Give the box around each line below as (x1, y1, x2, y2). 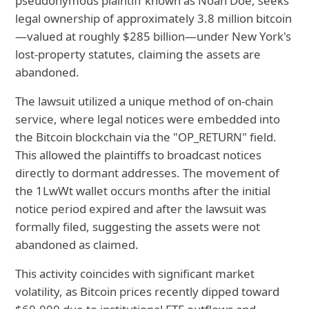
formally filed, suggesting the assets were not (15, 219, 261, 235)
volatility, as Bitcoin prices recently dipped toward (15, 283, 280, 300)
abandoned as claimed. (15, 237, 139, 253)
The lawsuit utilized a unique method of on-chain (15, 93, 274, 110)
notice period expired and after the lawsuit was (15, 201, 267, 217)
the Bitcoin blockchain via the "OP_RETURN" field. (15, 129, 277, 146)
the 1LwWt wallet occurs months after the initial (15, 183, 271, 199)
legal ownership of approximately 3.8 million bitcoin (15, 10, 292, 27)
